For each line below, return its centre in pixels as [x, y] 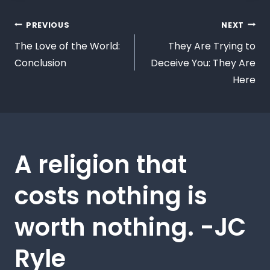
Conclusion [40, 63]
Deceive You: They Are [203, 63]
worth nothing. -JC [130, 227]
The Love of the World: [67, 46]
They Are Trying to [212, 46]
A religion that [101, 164]
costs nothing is [111, 196]
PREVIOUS [48, 25]
